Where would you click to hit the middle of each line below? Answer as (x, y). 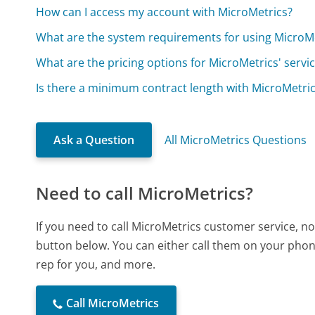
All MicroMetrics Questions (236, 140)
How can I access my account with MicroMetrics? (165, 12)
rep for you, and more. (96, 265)
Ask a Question (94, 140)
